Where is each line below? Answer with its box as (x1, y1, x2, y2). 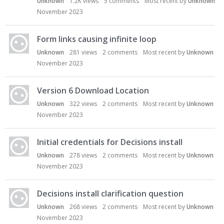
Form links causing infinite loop (37, 33, 156, 44)
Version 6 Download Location (37, 85, 149, 96)
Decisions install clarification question (37, 188, 183, 199)
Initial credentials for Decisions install (37, 136, 182, 147)
